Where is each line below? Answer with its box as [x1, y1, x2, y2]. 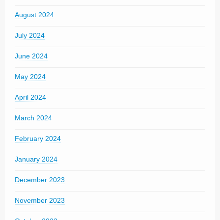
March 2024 [15, 114, 52, 122]
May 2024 [15, 73, 46, 81]
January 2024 [15, 155, 57, 163]
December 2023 [15, 176, 65, 184]
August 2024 [15, 11, 54, 19]
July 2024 [15, 31, 45, 39]
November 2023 [15, 196, 65, 204]
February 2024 [15, 135, 61, 142]
